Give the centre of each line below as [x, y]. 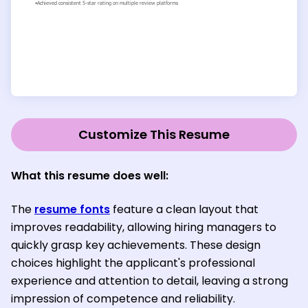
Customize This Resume [154, 134]
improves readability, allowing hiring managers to [144, 227]
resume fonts [72, 209]
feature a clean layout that [184, 209]
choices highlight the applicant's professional [133, 263]
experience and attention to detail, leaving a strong [150, 280]
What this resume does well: [90, 175]
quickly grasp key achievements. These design [136, 245]
